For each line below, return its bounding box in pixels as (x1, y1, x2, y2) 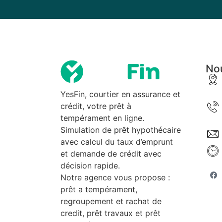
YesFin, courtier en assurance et (60, 89, 180, 99)
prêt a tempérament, (60, 184, 137, 194)
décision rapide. (60, 160, 120, 170)
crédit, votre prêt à (60, 101, 131, 111)
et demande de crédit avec (60, 148, 162, 159)
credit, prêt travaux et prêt (60, 208, 161, 218)
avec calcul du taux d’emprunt (60, 136, 173, 147)
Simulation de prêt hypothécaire (60, 124, 181, 135)
